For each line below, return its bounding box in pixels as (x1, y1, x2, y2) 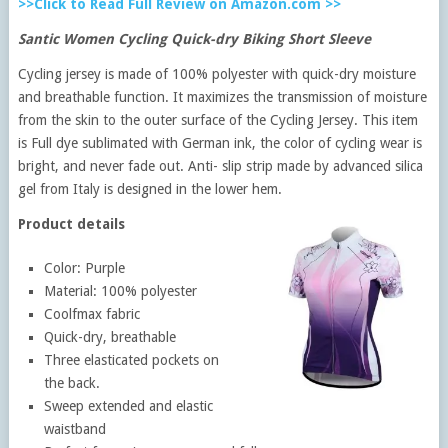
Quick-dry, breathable (44, 328, 177, 345)
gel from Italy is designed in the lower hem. (17, 180, 282, 197)
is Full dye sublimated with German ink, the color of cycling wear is (17, 134, 422, 151)
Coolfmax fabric (44, 305, 141, 322)
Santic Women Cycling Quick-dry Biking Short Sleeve (17, 30, 371, 47)
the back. (44, 374, 101, 391)
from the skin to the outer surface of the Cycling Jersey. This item (17, 111, 418, 128)
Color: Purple (44, 259, 126, 276)
